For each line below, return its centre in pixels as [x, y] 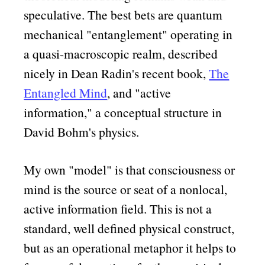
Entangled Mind [66, 92]
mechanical [55, 34]
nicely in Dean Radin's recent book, [117, 73]
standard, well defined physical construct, [129, 228]
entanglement [127, 34]
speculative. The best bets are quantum [123, 14]
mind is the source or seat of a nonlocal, [126, 189]
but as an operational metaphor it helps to [130, 248]
